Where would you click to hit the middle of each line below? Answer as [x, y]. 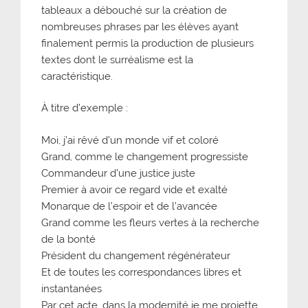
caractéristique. [78, 76]
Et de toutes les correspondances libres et [141, 272]
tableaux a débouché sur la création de [134, 10]
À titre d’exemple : [85, 108]
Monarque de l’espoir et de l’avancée [129, 206]
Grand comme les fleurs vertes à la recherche [150, 222]
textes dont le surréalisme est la [117, 59]
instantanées [71, 288]
